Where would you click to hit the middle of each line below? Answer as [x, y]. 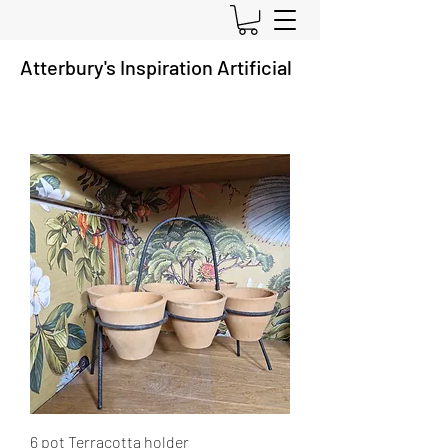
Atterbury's [68, 67]
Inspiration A [173, 67]
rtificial [261, 67]
